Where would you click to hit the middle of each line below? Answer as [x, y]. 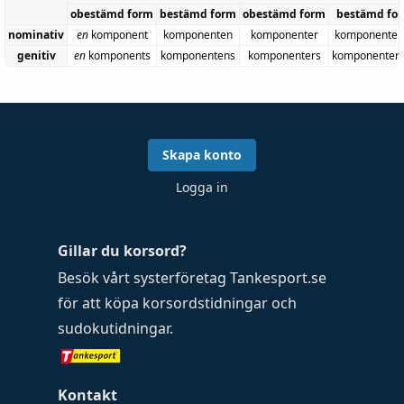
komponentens [198, 55]
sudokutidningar [114, 328]
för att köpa [100, 303]
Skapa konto [202, 155]
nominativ [36, 34]
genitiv [36, 55]
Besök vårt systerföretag [144, 278]
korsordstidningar [205, 303]
